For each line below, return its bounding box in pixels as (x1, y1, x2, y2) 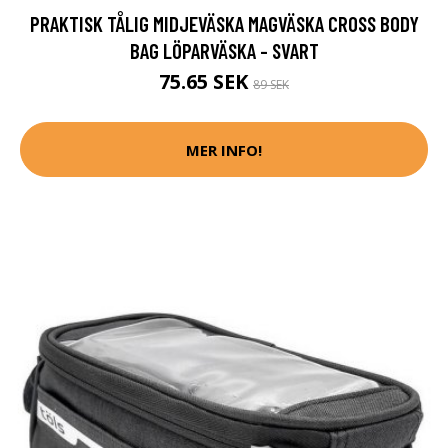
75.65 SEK (159, 68, 253, 96)
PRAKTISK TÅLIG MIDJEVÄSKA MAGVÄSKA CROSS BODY (29, 11, 419, 37)
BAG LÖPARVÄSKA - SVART (129, 38, 319, 64)
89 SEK (253, 76, 289, 94)
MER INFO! (186, 139, 262, 160)
